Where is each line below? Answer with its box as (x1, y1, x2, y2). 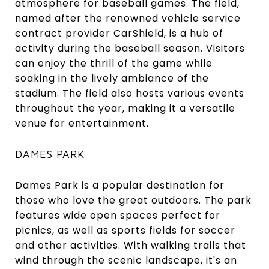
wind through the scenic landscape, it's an (15, 253, 237, 267)
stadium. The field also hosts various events (15, 86, 244, 100)
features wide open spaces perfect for (15, 208, 220, 222)
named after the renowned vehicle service (15, 11, 241, 25)
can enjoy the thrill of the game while (15, 56, 213, 70)
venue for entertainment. (15, 116, 149, 130)
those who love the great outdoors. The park (15, 193, 252, 207)
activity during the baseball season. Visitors (15, 41, 245, 55)
